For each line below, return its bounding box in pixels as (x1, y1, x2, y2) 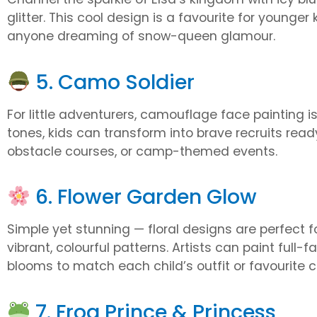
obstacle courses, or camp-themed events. (7, 142, 277, 160)
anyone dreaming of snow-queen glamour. (7, 28, 275, 45)
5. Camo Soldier (30, 67, 195, 96)
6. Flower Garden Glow (30, 183, 257, 212)
